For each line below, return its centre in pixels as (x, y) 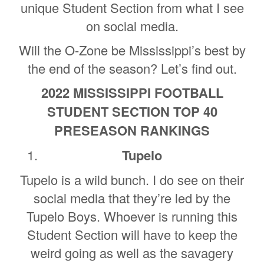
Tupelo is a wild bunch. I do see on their (132, 179)
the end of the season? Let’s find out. (132, 68)
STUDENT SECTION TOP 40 (132, 111)
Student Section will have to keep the (132, 234)
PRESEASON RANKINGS (132, 130)
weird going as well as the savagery (132, 252)
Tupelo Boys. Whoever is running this (132, 216)
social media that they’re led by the (132, 197)
